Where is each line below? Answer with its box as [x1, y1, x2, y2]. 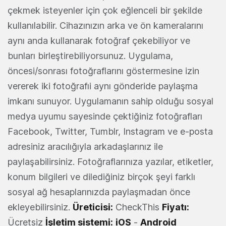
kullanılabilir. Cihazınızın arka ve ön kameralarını [8, 20, 203, 31]
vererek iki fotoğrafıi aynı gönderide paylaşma [8, 80, 198, 91]
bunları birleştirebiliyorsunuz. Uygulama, [8, 50, 173, 61]
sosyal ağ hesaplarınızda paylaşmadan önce [8, 186, 190, 197]
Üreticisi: [73, 201, 113, 212]
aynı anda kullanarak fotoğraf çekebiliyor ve [8, 35, 190, 46]
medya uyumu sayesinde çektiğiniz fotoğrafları [8, 110, 202, 122]
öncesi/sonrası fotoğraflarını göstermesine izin [8, 65, 199, 76]
